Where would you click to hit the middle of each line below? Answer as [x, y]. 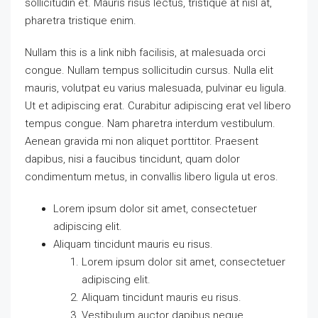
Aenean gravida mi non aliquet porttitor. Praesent [142, 141]
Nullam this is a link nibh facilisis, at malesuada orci [145, 53]
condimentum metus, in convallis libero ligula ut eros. [152, 177]
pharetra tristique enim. [81, 21]
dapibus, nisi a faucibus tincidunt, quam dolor [132, 159]
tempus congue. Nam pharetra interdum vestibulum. [150, 124]
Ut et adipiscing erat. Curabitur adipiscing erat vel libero [158, 106]
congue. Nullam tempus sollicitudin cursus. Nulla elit [149, 70]
